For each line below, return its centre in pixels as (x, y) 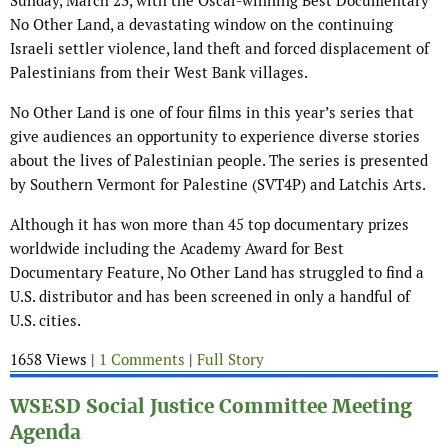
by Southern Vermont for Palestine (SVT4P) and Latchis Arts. (218, 185)
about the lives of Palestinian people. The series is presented (219, 161)
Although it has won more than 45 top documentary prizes (209, 225)
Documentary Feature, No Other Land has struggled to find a (217, 273)
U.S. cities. (45, 321)
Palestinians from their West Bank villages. (159, 73)
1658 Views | (54, 360)
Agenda (45, 433)
